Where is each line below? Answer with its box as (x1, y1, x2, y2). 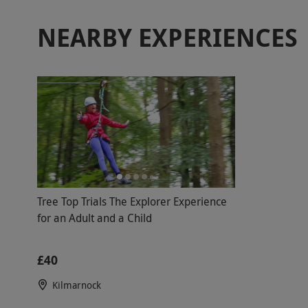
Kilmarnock (52, 278, 101, 292)
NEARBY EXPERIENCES (36, 21, 298, 54)
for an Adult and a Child (36, 210, 152, 226)
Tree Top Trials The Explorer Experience (36, 194, 227, 210)
